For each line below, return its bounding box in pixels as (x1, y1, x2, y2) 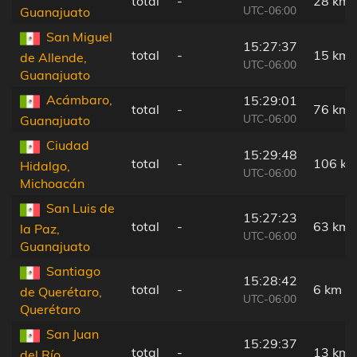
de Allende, (20, 49, 87, 65)
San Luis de (46, 200, 115, 217)
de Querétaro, (20, 283, 102, 300)
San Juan (46, 326, 99, 343)
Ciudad (46, 137, 89, 154)
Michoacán (20, 175, 84, 191)
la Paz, (20, 220, 60, 237)
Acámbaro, (46, 92, 112, 108)
